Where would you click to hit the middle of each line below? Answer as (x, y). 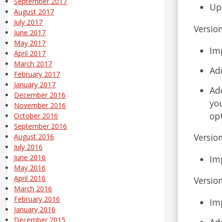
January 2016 (35, 210)
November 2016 (40, 106)
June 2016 (30, 158)
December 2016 (40, 95)
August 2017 (34, 12)
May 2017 (30, 43)
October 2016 (36, 116)
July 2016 (28, 147)
